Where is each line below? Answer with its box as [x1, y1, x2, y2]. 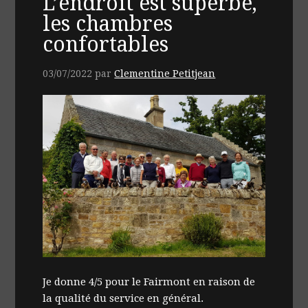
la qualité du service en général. [43, 292, 204, 305]
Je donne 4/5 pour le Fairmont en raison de [43, 276, 256, 289]
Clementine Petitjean [114, 68, 216, 80]
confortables [43, 32, 169, 57]
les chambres [43, 12, 173, 36]
